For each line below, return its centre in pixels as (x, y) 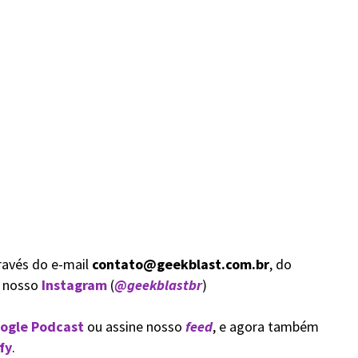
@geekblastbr (158, 285)
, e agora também (265, 326)
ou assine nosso (134, 326)
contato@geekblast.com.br (180, 264)
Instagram (74, 285)
